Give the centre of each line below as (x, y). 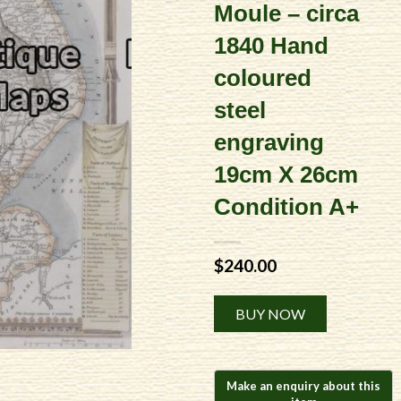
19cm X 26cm (286, 174)
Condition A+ (286, 206)
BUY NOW (270, 313)
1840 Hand (271, 45)
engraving (269, 142)
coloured (263, 77)
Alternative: (360, 301)
